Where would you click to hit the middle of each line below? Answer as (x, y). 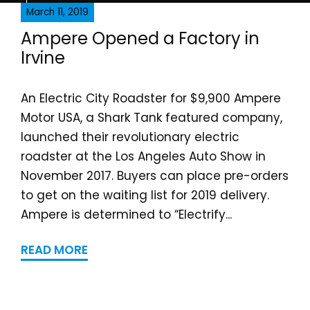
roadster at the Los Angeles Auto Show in (143, 156)
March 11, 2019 (57, 12)
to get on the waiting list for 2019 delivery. (145, 195)
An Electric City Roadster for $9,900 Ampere (151, 98)
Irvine (43, 58)
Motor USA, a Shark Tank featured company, (152, 118)
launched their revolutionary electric (130, 137)
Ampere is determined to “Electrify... (126, 215)
